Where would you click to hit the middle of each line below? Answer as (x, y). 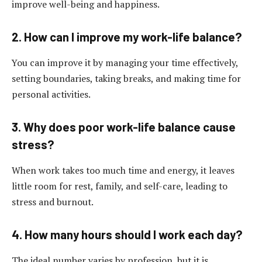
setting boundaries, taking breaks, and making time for (126, 78)
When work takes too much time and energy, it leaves (123, 170)
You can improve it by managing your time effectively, (125, 62)
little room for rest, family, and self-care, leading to (120, 186)
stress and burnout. (53, 201)
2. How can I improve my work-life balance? (127, 37)
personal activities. (51, 94)
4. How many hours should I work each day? (127, 235)
